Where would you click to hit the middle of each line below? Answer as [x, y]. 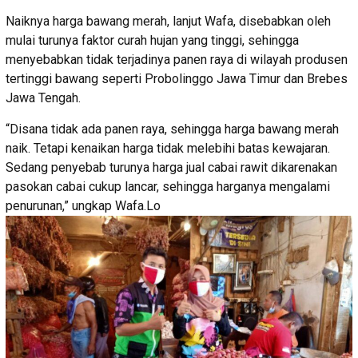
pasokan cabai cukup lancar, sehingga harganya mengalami [168, 186]
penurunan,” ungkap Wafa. [76, 205]
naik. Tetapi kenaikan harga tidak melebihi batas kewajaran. [168, 148]
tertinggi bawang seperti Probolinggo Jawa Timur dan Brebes [177, 78]
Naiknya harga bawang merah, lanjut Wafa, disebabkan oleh [168, 21]
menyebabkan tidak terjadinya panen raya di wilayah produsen [177, 59]
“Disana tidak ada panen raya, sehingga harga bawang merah [172, 129]
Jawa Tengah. [43, 97]
